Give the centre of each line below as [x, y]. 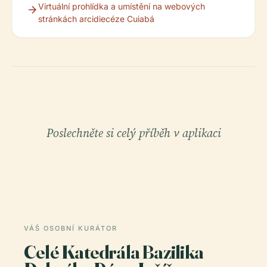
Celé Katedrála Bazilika [114, 252]
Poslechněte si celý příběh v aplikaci [133, 133]
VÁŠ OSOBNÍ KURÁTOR [71, 229]
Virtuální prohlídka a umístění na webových [122, 7]
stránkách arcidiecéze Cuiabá [96, 19]
